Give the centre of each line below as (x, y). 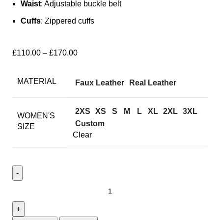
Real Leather (153, 82)
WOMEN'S (36, 116)
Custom (90, 123)
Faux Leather (100, 82)
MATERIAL (37, 82)
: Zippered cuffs (68, 21)
